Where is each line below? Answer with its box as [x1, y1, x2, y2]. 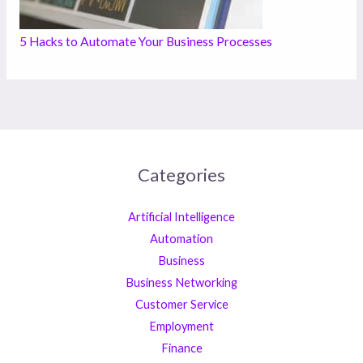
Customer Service [135, 297, 228, 312]
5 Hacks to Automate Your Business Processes [19, 34, 272, 49]
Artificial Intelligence [128, 210, 235, 224]
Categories [138, 164, 225, 186]
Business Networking [126, 275, 237, 290]
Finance [160, 341, 203, 356]
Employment [149, 319, 214, 334]
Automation [150, 232, 213, 246]
